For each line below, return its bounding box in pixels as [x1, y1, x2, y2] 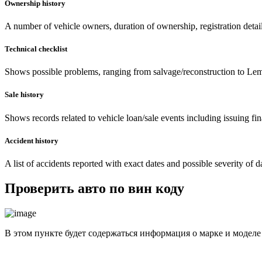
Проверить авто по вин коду [5, 180, 184, 196]
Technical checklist [5, 44, 67, 54]
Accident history [5, 136, 58, 145]
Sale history [5, 90, 44, 99]
